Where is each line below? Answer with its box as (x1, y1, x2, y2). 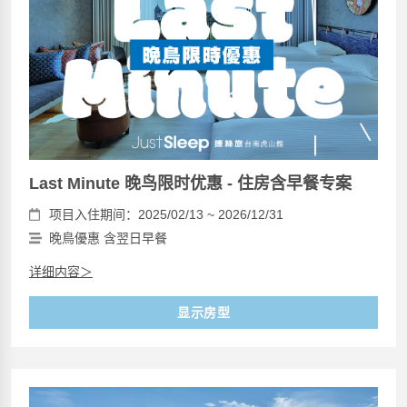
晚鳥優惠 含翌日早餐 (49, 230, 167, 245)
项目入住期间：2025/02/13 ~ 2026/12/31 (49, 206, 283, 222)
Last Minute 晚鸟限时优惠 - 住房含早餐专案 (29, 174, 352, 193)
